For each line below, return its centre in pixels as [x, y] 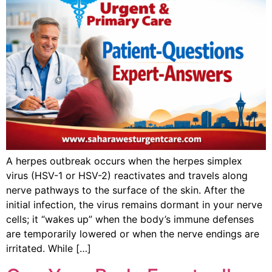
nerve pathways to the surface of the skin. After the [125, 190]
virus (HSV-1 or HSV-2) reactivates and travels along [127, 176]
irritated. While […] [49, 249]
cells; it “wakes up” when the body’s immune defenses [130, 219]
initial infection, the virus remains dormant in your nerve [134, 205]
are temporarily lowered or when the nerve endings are [133, 234]
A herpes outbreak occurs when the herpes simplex [124, 161]
